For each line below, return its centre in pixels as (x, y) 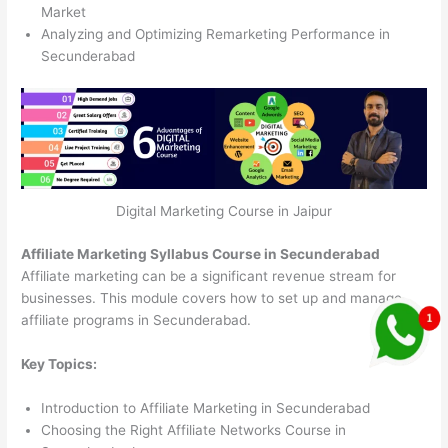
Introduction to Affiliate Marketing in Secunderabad (206, 407)
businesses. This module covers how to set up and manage (212, 297)
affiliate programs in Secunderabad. (136, 319)
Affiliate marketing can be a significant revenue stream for (209, 275)
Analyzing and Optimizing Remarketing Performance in (216, 34)
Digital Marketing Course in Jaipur (224, 211)
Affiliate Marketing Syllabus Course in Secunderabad (201, 253)
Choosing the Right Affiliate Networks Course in (194, 429)
